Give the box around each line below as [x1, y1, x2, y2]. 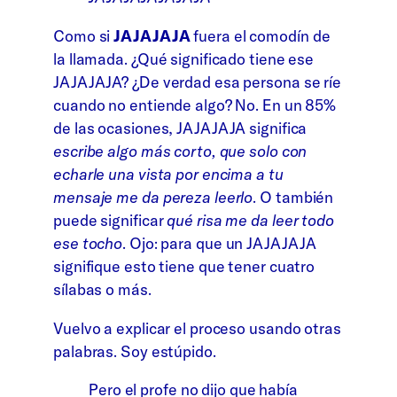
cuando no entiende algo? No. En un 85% [53, 94, 337, 115]
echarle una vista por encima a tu [53, 163, 284, 184]
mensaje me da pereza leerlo [53, 186, 253, 207]
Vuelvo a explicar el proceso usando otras [53, 317, 341, 339]
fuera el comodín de [190, 25, 331, 46]
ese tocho [53, 232, 123, 253]
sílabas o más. [53, 278, 152, 300]
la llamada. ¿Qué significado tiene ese [53, 48, 315, 69]
